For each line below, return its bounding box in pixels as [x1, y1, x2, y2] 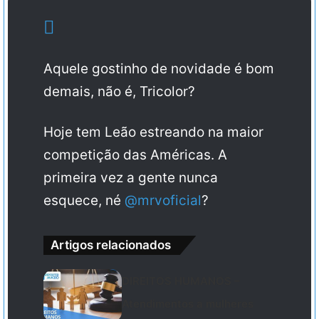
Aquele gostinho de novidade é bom [43, 61, 274, 78]
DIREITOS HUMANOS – [122, 274, 241, 288]
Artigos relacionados [51, 238, 171, 253]
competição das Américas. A [43, 147, 227, 164]
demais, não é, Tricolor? [43, 83, 195, 100]
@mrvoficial [125, 192, 202, 209]
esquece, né [43, 192, 125, 209]
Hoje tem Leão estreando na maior [43, 124, 263, 141]
